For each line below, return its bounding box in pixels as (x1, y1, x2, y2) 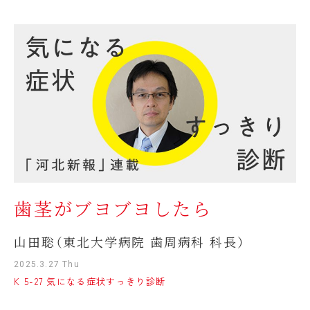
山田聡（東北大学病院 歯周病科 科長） (14, 232, 246, 250)
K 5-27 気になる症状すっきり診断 (14, 274, 166, 288)
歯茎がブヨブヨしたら (14, 194, 212, 221)
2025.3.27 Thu (14, 259, 80, 269)
